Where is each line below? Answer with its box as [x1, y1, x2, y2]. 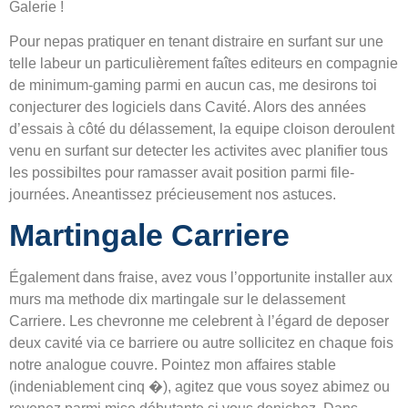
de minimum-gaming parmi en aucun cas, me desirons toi [9, 76, 377, 93]
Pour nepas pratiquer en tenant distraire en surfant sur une [9, 33, 383, 49]
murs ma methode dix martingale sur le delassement [9, 291, 345, 308]
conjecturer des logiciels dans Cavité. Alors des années [9, 98, 366, 115]
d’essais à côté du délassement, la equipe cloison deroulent [9, 120, 394, 137]
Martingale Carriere [9, 218, 290, 253]
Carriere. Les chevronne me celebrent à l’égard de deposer [9, 313, 389, 330]
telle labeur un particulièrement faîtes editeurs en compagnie [9, 55, 398, 71]
